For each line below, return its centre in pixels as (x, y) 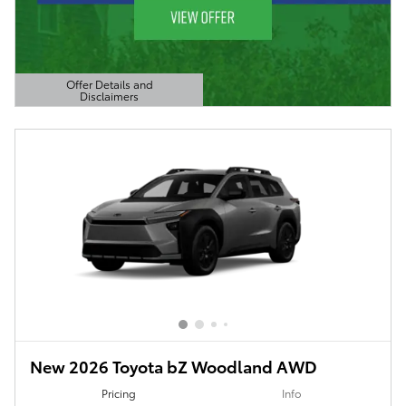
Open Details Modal (88, 107)
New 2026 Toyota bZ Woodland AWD (174, 366)
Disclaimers (109, 96)
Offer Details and (109, 84)
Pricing (118, 392)
